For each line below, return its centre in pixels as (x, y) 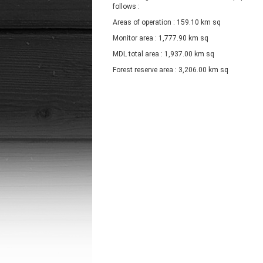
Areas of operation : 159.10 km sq (168, 23)
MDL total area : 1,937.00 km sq (163, 54)
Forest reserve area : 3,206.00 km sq (171, 70)
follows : (127, 7)
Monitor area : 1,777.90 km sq (161, 38)
